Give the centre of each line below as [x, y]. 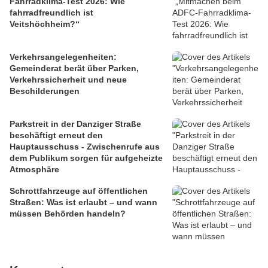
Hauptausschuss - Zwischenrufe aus [85, 147]
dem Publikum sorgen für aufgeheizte [86, 158]
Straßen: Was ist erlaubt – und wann [83, 202]
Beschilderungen [45, 91]
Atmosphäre [34, 170]
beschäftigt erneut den [56, 135]
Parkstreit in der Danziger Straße [75, 124]
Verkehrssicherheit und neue [68, 80]
